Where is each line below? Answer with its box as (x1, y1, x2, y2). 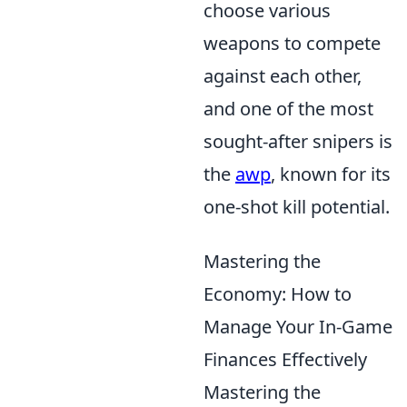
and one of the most (203, 96, 373, 122)
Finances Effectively (203, 347, 367, 372)
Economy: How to (203, 282, 352, 307)
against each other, (203, 64, 362, 89)
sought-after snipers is (203, 129, 392, 154)
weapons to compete (203, 31, 381, 56)
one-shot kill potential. (203, 194, 390, 220)
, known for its (271, 162, 391, 187)
